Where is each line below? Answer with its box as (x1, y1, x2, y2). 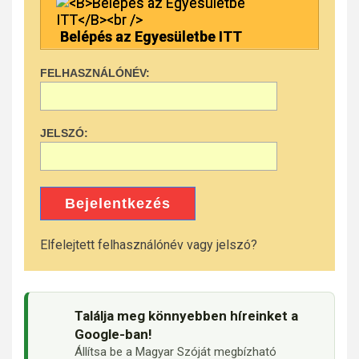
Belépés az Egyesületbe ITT (60, 27, 242, 45)
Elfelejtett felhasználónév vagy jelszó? (40, 237, 257, 253)
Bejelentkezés (65, 196, 171, 212)
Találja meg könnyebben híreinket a (75, 308, 298, 325)
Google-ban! (75, 326, 152, 343)
